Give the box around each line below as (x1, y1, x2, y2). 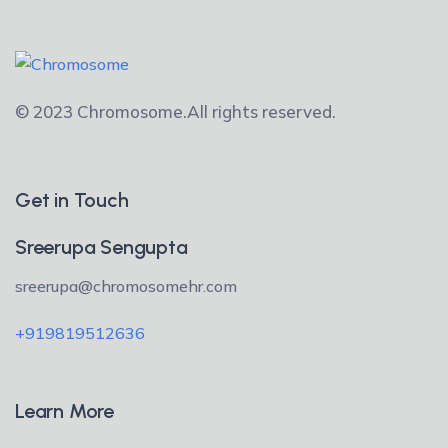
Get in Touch (15, 187, 129, 212)
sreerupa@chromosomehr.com (15, 275, 237, 296)
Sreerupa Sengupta (15, 234, 188, 259)
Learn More (15, 398, 114, 423)
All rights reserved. (187, 100, 336, 122)
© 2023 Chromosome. (15, 100, 187, 122)
